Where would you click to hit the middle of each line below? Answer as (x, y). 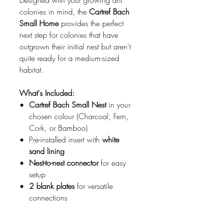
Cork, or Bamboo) (58, 128)
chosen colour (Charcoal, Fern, (79, 116)
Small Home (39, 23)
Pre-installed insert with (66, 140)
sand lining (47, 151)
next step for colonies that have (69, 35)
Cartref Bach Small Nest (68, 105)
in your (118, 105)
